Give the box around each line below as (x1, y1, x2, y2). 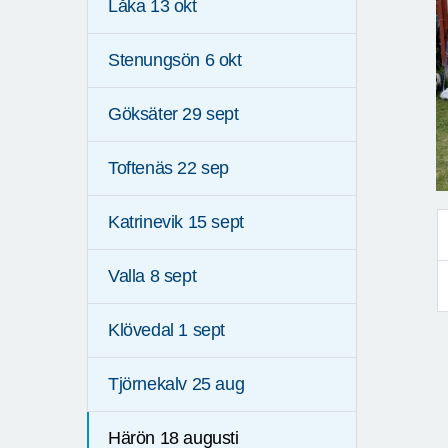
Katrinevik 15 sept (108, 212, 244, 233)
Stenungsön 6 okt (108, 50, 242, 71)
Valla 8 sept (108, 266, 197, 287)
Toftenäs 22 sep (108, 158, 229, 179)
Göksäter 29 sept (108, 104, 239, 125)
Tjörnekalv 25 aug (108, 374, 245, 395)
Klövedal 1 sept (108, 320, 225, 341)
